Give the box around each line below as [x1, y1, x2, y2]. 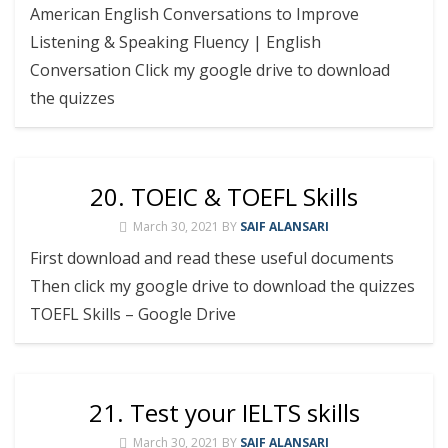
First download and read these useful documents [30, 246, 394, 269]
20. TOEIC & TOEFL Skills [90, 179, 358, 213]
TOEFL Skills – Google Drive [30, 302, 236, 325]
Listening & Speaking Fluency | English [30, 30, 321, 53]
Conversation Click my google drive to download [30, 58, 390, 81]
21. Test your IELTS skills [88, 395, 360, 429]
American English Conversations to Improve [30, 2, 359, 25]
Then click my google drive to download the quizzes [30, 274, 415, 297]
